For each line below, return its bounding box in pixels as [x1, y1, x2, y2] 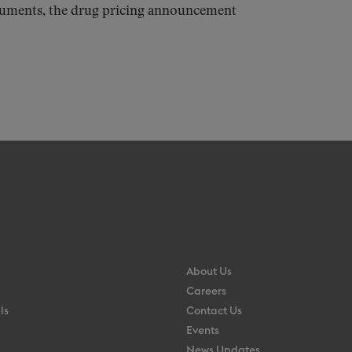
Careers [185, 286, 226, 297]
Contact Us [185, 306, 242, 317]
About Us [185, 266, 232, 277]
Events [185, 325, 219, 336]
